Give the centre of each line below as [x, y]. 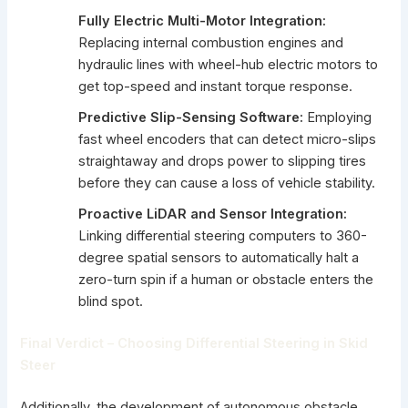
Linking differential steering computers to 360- [223, 236]
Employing [338, 118]
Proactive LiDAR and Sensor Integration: [213, 214]
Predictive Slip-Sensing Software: [191, 118]
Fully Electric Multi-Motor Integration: [203, 21]
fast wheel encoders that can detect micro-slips [228, 140]
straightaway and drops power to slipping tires [223, 162]
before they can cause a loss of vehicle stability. [227, 184]
